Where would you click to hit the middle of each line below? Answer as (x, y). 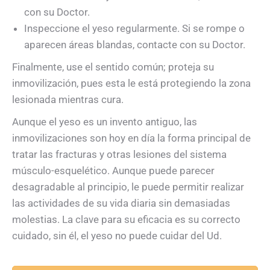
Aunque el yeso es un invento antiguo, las (105, 121)
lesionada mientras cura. (68, 99)
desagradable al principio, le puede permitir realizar (128, 187)
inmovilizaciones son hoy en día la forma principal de (131, 138)
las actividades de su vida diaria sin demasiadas (121, 203)
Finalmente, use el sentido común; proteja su (113, 67)
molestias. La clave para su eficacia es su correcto (126, 219)
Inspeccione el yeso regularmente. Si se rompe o (134, 28)
